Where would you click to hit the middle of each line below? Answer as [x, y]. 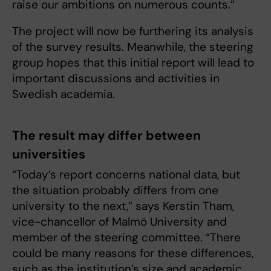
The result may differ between [106, 136]
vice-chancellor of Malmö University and [119, 222]
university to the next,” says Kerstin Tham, [123, 206]
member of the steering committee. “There [126, 238]
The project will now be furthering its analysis [133, 31]
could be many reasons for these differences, [133, 253]
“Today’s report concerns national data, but [126, 175]
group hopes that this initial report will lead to [133, 63]
